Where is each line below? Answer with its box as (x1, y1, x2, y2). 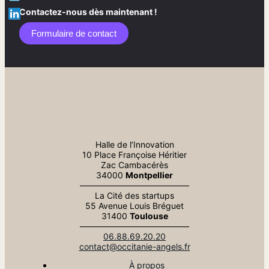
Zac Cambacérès (101, 159, 168, 170)
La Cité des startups (95, 190, 174, 201)
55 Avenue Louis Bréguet (85, 200, 184, 211)
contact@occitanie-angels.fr (79, 241, 190, 252)
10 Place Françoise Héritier (82, 149, 187, 160)
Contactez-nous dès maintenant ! (19, 7, 157, 17)
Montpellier (125, 169, 173, 180)
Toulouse (129, 210, 168, 221)
